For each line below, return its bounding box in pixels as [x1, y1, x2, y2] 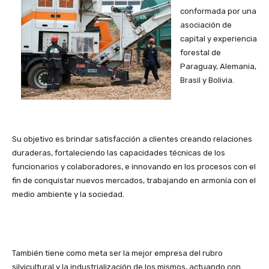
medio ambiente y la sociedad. [12, 190, 124, 199]
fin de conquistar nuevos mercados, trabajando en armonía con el [12, 176, 256, 186]
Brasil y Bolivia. [180, 76, 234, 85]
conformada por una [180, 7, 256, 16]
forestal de [180, 48, 221, 58]
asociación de [180, 20, 232, 30]
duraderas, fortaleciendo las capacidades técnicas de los [12, 148, 225, 158]
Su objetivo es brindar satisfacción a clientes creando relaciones [12, 134, 252, 144]
